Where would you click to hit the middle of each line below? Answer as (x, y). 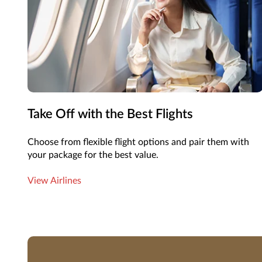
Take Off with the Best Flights (111, 114)
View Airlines (55, 181)
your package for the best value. (93, 155)
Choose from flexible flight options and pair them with (139, 142)
